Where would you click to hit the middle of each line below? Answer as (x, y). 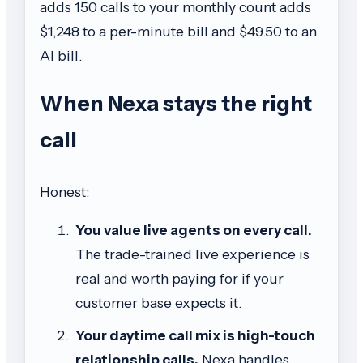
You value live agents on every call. (194, 230)
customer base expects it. (158, 303)
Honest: (64, 191)
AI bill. (61, 56)
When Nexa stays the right (176, 103)
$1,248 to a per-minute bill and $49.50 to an (178, 31)
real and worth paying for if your (179, 279)
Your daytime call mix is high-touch (195, 335)
